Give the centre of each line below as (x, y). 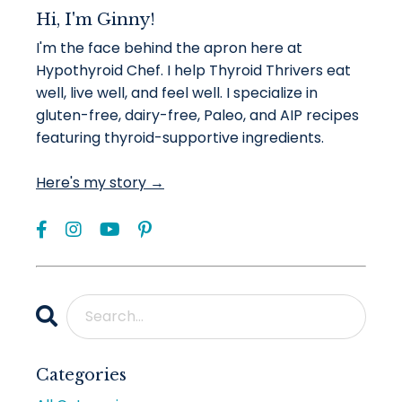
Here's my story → (100, 183)
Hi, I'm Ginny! (96, 20)
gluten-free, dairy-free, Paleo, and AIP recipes (197, 116)
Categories (81, 376)
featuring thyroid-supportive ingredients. (180, 138)
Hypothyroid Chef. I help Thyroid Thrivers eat (193, 71)
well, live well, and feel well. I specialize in (177, 93)
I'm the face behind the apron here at (169, 48)
